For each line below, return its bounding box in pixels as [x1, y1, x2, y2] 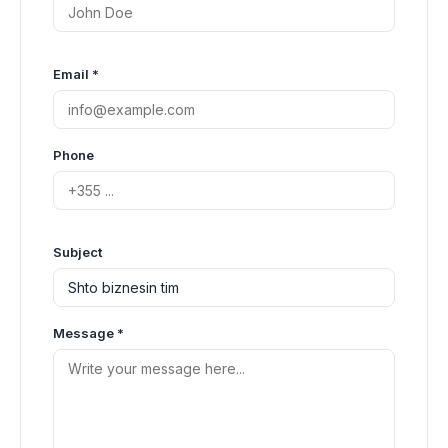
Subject [53, 244, 102, 260]
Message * [53, 325, 124, 341]
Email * [53, 66, 99, 82]
